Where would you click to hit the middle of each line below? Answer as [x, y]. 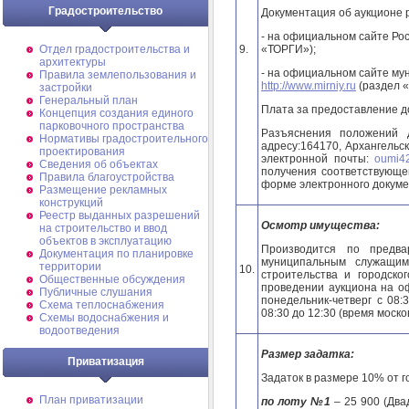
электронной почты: [318, 158]
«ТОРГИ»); [288, 49]
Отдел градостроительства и [115, 49]
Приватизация [105, 362]
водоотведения [79, 330]
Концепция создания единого [116, 113]
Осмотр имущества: [320, 225]
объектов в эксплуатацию [105, 241]
